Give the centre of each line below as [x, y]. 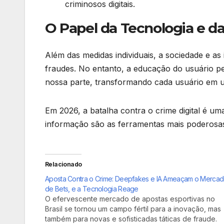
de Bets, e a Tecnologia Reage [92, 188]
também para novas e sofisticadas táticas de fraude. [131, 218]
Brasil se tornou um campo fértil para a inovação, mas [133, 208]
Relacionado [63, 164]
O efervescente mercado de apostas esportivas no [130, 198]
